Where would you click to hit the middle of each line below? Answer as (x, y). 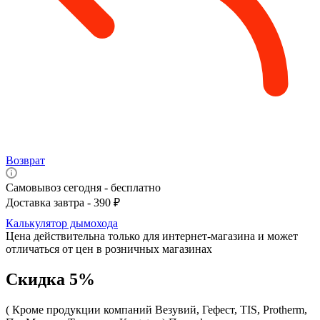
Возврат (25, 160)
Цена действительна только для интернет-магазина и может (152, 236)
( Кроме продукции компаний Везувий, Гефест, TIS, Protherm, (156, 309)
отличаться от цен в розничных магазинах (109, 249)
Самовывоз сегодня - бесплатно (83, 187)
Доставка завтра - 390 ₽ (63, 202)
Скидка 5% (50, 279)
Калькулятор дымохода (62, 223)
